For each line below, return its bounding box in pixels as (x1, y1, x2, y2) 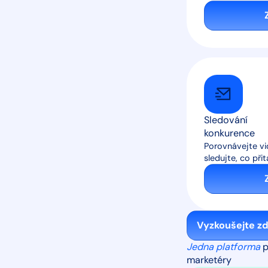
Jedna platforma (187, 240, 260, 254)
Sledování (203, 113, 248, 126)
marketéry (187, 254, 232, 267)
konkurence (203, 126, 255, 139)
